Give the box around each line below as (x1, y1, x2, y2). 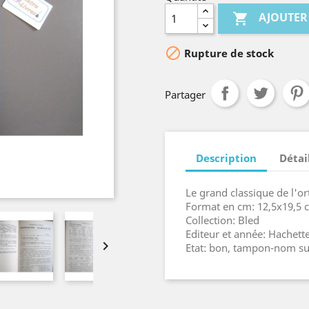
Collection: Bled (186, 213, 259, 227)
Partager (165, 88, 206, 101)
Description (196, 150, 257, 165)
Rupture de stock (181, 46, 274, 61)
